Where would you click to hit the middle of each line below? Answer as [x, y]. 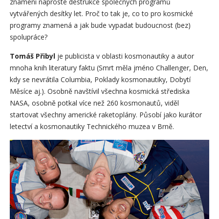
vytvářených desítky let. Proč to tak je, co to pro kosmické [101, 14]
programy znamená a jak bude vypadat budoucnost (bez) [100, 25]
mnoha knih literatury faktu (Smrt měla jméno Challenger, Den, [109, 68]
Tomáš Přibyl [33, 56]
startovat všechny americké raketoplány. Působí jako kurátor [106, 115]
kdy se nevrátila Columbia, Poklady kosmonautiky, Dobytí [100, 80]
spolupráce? [29, 37]
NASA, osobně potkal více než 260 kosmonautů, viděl [94, 103]
